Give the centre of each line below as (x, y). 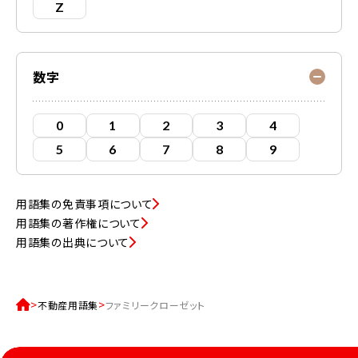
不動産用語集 (68, 304)
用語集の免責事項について (85, 204)
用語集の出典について (73, 242)
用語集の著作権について (79, 223)
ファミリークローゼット (155, 304)
